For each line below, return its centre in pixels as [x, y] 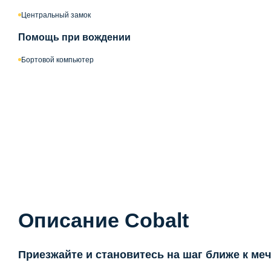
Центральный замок [56, 15]
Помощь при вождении [74, 37]
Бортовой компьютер [57, 60]
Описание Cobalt [103, 220]
